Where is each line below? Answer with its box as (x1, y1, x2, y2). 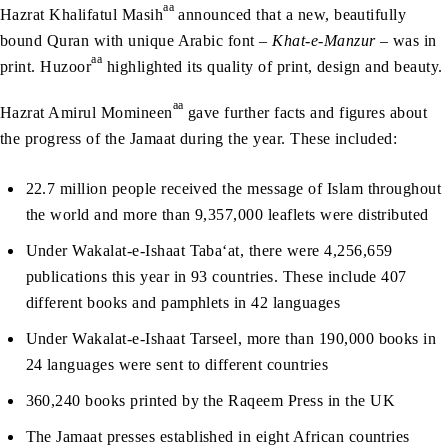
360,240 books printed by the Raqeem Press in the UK (25, 392, 395, 410)
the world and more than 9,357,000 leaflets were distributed (25, 206, 429, 224)
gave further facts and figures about (183, 104, 428, 122)
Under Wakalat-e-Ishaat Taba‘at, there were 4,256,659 (25, 242, 393, 260)
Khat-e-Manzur (272, 32, 376, 50)
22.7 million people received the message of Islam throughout (25, 180, 442, 198)
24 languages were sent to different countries (25, 356, 329, 374)
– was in (375, 32, 437, 50)
